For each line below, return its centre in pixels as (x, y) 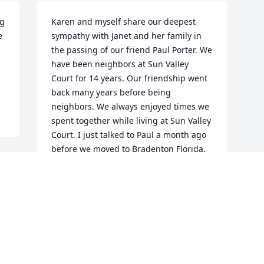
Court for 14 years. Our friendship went (130, 78)
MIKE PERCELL (80, 219)
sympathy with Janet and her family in (127, 36)
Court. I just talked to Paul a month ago (129, 135)
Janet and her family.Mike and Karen (124, 177)
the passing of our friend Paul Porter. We (132, 50)
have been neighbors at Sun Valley (120, 64)
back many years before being (111, 93)
